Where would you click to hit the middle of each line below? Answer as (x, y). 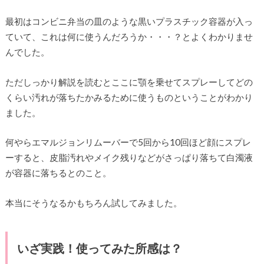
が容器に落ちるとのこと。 (58, 173)
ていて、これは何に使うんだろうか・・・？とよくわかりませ (129, 37)
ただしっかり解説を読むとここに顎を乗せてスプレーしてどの (129, 82)
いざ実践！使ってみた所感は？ (99, 248)
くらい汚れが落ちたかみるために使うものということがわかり (129, 97)
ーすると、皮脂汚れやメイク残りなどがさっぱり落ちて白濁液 (129, 158)
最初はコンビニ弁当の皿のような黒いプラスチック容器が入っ (129, 22)
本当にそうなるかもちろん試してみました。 (93, 202)
